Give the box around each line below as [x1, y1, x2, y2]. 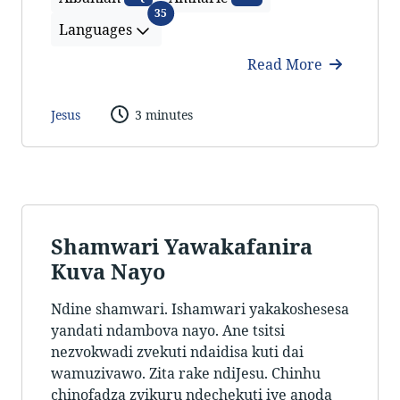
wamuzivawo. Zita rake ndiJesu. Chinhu [51, 363, 321, 384]
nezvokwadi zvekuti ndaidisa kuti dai [51, 342, 304, 362]
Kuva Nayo [51, 257, 165, 287]
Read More [247, 54, 326, 75]
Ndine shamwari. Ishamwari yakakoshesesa [51, 299, 349, 320]
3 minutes [134, 105, 193, 123]
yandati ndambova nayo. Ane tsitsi [51, 321, 285, 341]
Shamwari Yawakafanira [51, 232, 312, 262]
